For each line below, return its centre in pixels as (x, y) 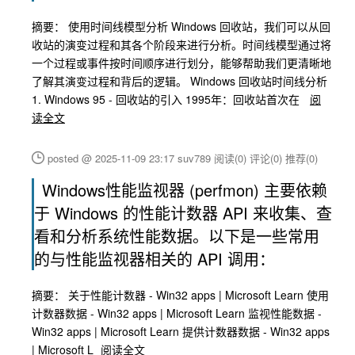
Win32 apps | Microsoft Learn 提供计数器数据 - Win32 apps (181, 331)
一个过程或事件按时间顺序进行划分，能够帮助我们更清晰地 (181, 63)
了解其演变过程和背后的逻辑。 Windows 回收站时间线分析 (179, 81)
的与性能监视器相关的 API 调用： (155, 259)
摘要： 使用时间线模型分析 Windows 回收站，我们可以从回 (181, 26)
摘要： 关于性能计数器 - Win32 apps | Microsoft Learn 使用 (180, 295)
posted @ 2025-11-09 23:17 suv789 (131, 158)
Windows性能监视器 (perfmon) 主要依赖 (185, 190)
